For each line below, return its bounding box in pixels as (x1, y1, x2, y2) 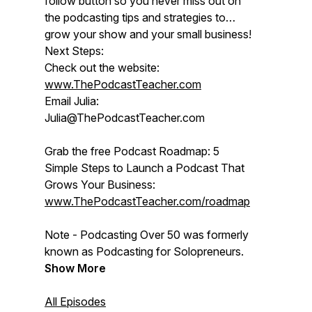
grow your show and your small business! (45, 27, 251, 41)
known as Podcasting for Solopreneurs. (45, 244, 247, 258)
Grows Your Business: (45, 178, 155, 192)
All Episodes (45, 295, 106, 309)
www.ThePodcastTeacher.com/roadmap (45, 194, 250, 208)
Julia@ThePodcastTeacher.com (45, 111, 205, 125)
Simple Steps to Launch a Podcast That (45, 161, 244, 175)
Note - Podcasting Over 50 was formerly (45, 228, 249, 242)
